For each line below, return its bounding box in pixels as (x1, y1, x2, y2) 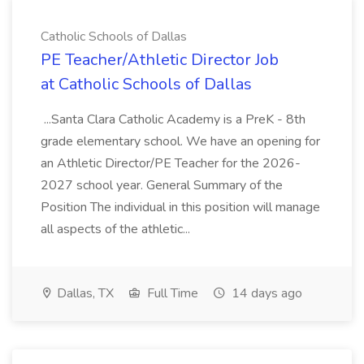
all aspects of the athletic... (41, 220, 193, 238)
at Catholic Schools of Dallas (41, 73, 252, 95)
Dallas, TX (54, 284, 114, 302)
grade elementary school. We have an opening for (41, 132, 320, 150)
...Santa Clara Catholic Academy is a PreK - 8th (41, 110, 305, 128)
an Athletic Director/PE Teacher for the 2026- (41, 154, 301, 172)
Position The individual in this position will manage (41, 198, 320, 216)
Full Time (144, 284, 198, 302)
